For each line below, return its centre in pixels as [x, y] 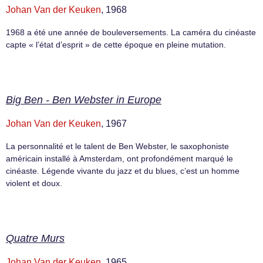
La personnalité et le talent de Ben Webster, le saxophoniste [117, 146]
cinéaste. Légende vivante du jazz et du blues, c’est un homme [123, 171]
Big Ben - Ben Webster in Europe [84, 100]
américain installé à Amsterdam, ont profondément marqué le [119, 158]
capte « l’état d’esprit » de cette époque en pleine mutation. [116, 44]
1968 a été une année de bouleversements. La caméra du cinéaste [131, 32]
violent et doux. [34, 183]
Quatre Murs [35, 239]
